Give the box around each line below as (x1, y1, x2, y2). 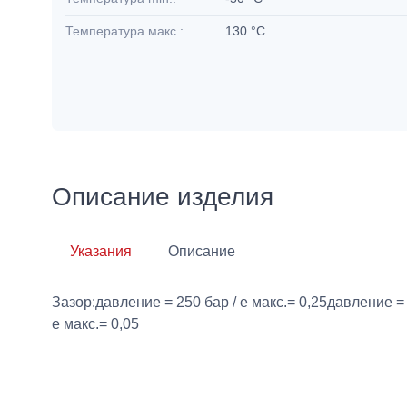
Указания (70, 243, 132, 260)
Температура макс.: (65, 23, 184, 38)
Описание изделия (52, 183, 273, 212)
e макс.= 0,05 (52, 316, 139, 333)
